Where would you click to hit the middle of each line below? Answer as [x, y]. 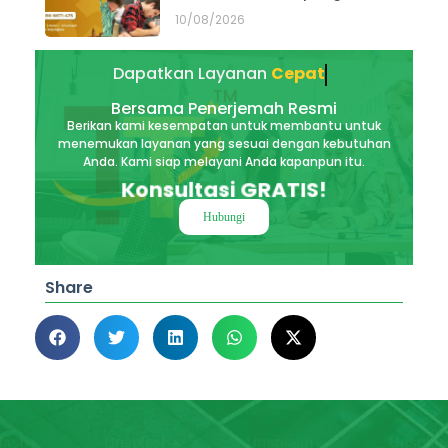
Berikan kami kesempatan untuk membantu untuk [224, 125]
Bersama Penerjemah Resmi [224, 108]
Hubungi [224, 216]
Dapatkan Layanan [221, 73]
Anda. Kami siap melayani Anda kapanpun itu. [224, 161]
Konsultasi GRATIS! [224, 189]
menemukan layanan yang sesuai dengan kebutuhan [224, 143]
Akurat [332, 73]
